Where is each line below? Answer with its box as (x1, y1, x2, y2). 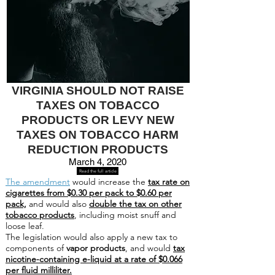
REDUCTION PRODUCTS (27, 143, 168, 156)
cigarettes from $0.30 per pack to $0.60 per (6, 187, 172, 198)
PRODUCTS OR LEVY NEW (21, 114, 174, 126)
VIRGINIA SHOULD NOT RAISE (11, 84, 184, 97)
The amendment (6, 176, 70, 187)
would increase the (70, 176, 148, 187)
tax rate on (148, 176, 190, 187)
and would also (26, 198, 89, 209)
